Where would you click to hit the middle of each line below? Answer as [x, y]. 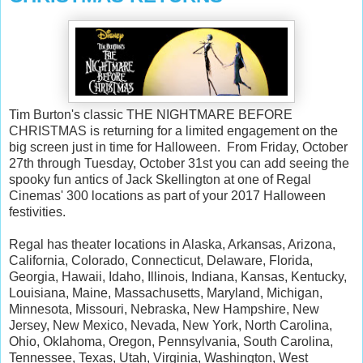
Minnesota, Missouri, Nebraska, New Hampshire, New [164, 309]
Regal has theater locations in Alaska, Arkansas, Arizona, [172, 244]
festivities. [39, 211]
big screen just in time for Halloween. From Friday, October [178, 147]
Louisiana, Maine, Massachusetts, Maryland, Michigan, [166, 293]
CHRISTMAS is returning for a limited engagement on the [173, 130]
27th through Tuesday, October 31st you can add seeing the [179, 163]
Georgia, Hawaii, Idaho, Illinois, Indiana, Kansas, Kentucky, [178, 276]
